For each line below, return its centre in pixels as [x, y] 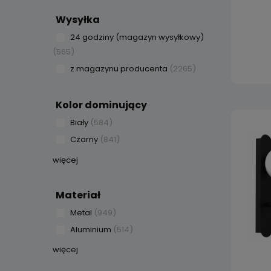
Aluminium [91, 229]
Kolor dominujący [101, 105]
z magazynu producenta [119, 69]
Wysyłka [78, 20]
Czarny [84, 139]
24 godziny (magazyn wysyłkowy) [137, 37]
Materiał [78, 195]
